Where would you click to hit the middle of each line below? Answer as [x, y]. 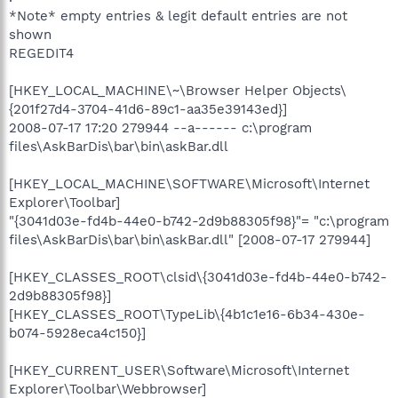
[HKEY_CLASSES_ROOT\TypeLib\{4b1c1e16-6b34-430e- [187, 314]
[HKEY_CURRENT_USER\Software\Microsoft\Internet [179, 370]
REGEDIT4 [41, 53]
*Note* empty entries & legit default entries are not [178, 16]
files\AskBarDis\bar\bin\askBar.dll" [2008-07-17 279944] [190, 239]
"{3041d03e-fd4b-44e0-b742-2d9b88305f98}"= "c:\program [199, 221]
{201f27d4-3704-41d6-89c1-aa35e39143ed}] [148, 109]
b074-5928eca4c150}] [77, 333]
